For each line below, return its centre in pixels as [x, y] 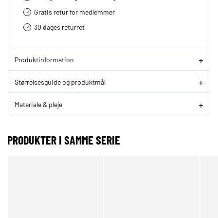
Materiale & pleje [38, 104]
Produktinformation [44, 59]
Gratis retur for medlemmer [74, 12]
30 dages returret [59, 27]
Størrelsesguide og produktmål [60, 82]
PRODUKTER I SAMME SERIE [64, 140]
